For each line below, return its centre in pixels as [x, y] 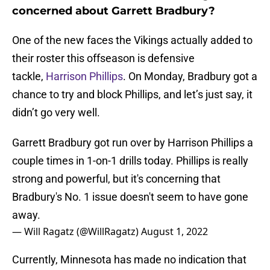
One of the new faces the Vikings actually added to [132, 40]
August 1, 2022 [174, 232]
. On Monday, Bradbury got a [190, 77]
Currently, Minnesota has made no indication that [129, 260]
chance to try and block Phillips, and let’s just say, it [132, 95]
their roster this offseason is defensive [103, 58]
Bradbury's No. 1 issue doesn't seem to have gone [130, 197]
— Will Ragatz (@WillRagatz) [77, 232]
